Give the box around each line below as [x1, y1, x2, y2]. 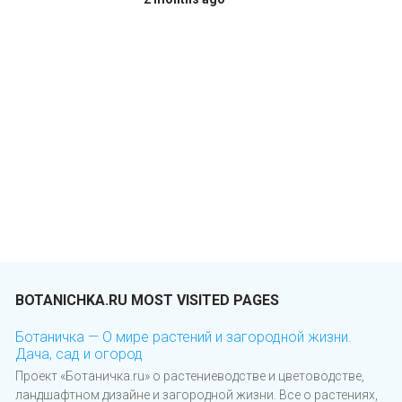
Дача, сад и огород [15, 345, 143, 363]
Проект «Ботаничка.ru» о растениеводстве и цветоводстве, [15, 369, 364, 384]
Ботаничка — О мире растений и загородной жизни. [15, 328, 352, 346]
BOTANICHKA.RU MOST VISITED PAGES [15, 292, 279, 310]
